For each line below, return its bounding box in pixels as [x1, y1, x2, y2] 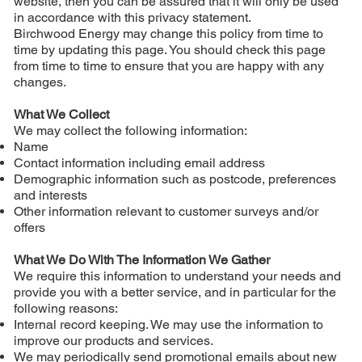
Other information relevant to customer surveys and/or [13, 203, 318, 219]
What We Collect [13, 106, 109, 122]
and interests [13, 187, 87, 203]
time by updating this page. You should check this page [13, 41, 326, 57]
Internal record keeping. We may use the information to [13, 316, 323, 332]
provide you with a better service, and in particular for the [13, 284, 336, 300]
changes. [13, 74, 66, 90]
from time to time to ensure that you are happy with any [13, 57, 324, 74]
